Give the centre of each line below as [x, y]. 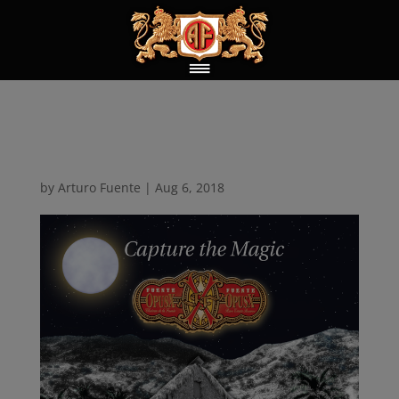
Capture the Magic [176, 151]
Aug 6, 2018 [189, 187]
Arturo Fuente [99, 187]
